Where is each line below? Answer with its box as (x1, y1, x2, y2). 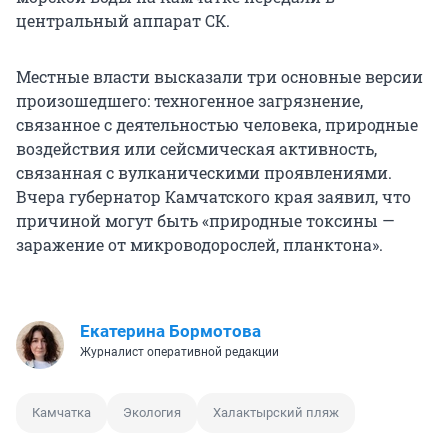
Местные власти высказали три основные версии (16, 66, 423, 88)
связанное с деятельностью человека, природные (16, 114, 418, 136)
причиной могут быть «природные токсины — (16, 210, 395, 232)
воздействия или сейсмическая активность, (16, 138, 377, 160)
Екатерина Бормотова (80, 321, 261, 342)
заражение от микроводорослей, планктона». (16, 234, 383, 256)
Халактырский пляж (213, 405, 339, 421)
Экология (123, 405, 181, 421)
